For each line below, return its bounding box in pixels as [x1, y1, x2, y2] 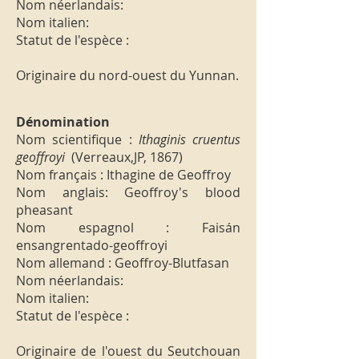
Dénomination [16, 113, 110, 131]
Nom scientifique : [16, 131, 139, 148]
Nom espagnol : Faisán [16, 219, 240, 236]
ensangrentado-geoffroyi [16, 236, 167, 254]
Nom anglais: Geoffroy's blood [16, 184, 240, 201]
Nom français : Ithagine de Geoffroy [16, 166, 231, 184]
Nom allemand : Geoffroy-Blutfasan [16, 254, 229, 272]
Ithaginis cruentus [138, 131, 240, 148]
